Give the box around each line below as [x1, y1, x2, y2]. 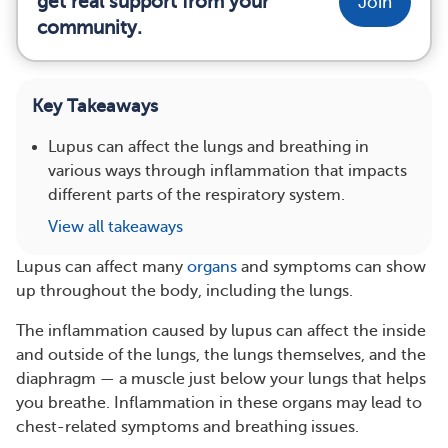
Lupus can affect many [16, 258, 187, 276]
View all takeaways [48, 218, 183, 236]
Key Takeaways [32, 96, 158, 116]
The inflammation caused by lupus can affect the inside [16, 322, 426, 340]
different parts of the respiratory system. [48, 186, 345, 204]
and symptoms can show [237, 258, 426, 276]
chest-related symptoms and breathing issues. [16, 418, 359, 436]
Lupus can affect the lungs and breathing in [48, 138, 369, 156]
